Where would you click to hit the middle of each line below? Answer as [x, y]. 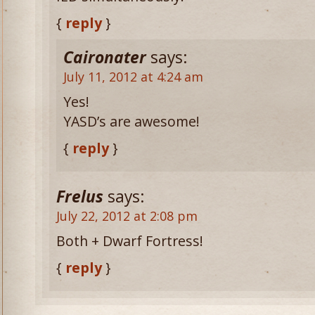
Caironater [105, 57]
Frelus [80, 197]
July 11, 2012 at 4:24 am [133, 77]
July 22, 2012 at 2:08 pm [127, 216]
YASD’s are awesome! [131, 121]
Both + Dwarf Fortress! [130, 241]
